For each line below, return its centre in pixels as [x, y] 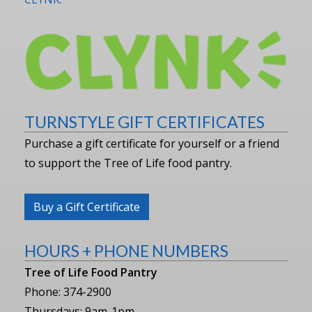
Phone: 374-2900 [68, 292]
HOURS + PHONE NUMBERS [126, 251]
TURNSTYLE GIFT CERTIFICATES [145, 122]
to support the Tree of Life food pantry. [128, 163]
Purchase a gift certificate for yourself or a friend [152, 144]
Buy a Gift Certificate [87, 207]
